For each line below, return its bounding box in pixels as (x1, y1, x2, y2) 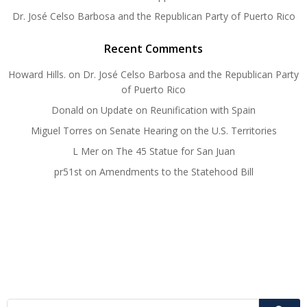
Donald (51, 103, 84, 116)
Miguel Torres (30, 124, 93, 137)
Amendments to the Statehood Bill (99, 165, 254, 178)
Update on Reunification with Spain (101, 103, 256, 116)
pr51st (53, 165, 82, 178)
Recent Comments (104, 41, 203, 56)
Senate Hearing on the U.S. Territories (109, 124, 277, 137)
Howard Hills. (8, 68, 66, 81)
